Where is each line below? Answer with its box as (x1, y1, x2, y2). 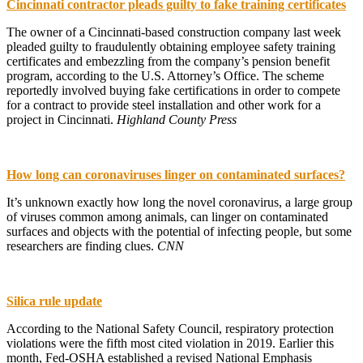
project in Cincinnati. (6, 112, 117, 126)
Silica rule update (6, 293, 102, 308)
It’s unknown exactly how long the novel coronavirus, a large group (6, 194, 352, 209)
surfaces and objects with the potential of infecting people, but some (6, 224, 352, 238)
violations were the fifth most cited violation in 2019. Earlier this (6, 335, 334, 350)
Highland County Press (117, 112, 237, 126)
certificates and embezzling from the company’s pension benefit (6, 53, 330, 68)
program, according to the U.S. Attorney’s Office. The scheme (6, 68, 324, 83)
